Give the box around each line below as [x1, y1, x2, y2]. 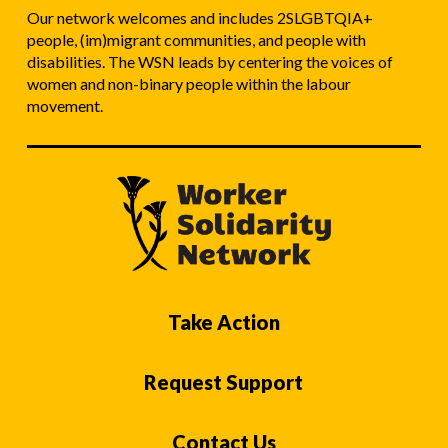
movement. [26, 95, 103, 115]
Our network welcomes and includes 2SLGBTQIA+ [26, 7, 373, 27]
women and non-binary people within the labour [26, 73, 351, 93]
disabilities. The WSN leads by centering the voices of [26, 51, 393, 71]
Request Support [144, 369, 304, 394]
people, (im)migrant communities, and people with [26, 29, 366, 49]
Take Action [167, 309, 280, 334]
